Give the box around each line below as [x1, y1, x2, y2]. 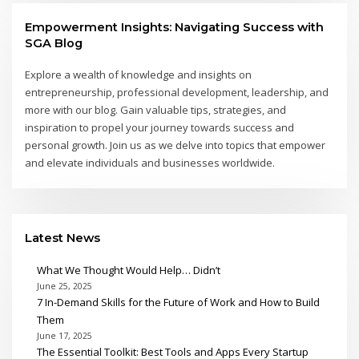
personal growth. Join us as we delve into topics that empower [25, 138, 326, 153]
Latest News [25, 231, 101, 246]
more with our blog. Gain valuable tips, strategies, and [25, 103, 287, 118]
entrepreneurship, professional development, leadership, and [25, 85, 329, 100]
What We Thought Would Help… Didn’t [36, 262, 220, 277]
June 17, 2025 [36, 329, 92, 341]
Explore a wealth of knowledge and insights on [25, 67, 252, 83]
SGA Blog [25, 36, 83, 51]
